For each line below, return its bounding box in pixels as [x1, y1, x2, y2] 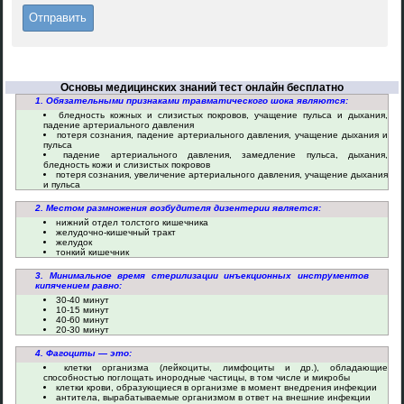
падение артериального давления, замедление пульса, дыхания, [63, 150, 389, 160]
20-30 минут [56, 325, 109, 335]
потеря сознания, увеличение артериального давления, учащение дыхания [56, 170, 388, 179]
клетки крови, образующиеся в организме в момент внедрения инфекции [56, 382, 377, 392]
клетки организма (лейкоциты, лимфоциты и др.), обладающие [63, 363, 389, 372]
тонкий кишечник [56, 247, 129, 257]
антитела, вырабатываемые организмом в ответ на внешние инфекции [56, 392, 371, 402]
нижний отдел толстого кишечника [56, 217, 208, 227]
